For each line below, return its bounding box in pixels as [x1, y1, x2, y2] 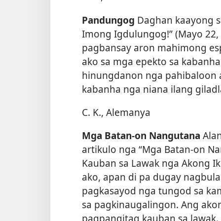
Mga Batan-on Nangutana [82, 129, 200, 143]
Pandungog [82, 13, 135, 27]
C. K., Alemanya [82, 105, 150, 119]
